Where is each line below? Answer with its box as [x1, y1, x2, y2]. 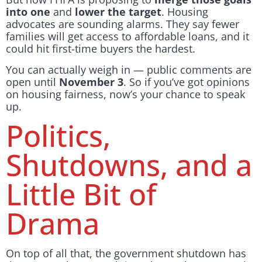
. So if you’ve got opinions [123, 74, 250, 89]
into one [6, 5, 50, 19]
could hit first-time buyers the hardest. [6, 42, 195, 56]
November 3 [59, 74, 123, 89]
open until [6, 74, 59, 89]
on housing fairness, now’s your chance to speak [6, 87, 245, 101]
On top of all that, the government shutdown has [6, 246, 246, 261]
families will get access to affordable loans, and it [6, 29, 249, 44]
